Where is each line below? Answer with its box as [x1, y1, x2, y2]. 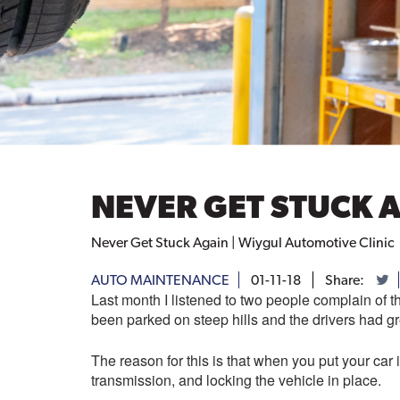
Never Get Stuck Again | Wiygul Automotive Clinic [91, 233, 395, 251]
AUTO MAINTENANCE [91, 271, 229, 288]
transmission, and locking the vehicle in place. [91, 369, 381, 390]
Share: [325, 271, 367, 288]
